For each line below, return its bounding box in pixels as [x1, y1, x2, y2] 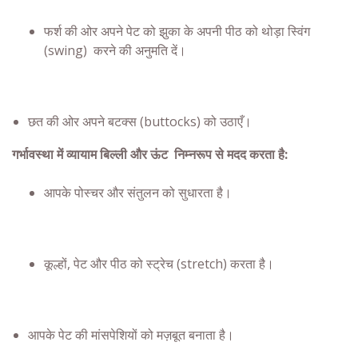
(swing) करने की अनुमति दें [44, 41, 177, 59]
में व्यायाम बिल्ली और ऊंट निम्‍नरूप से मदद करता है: [54, 145, 288, 164]
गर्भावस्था [12, 145, 54, 164]
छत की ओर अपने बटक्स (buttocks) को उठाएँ [28, 113, 243, 131]
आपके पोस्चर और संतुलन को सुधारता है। [44, 184, 232, 202]
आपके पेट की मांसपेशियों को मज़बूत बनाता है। [28, 326, 234, 344]
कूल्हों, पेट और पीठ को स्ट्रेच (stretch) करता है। [44, 255, 274, 273]
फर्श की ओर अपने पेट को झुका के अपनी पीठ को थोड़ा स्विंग [44, 22, 310, 40]
